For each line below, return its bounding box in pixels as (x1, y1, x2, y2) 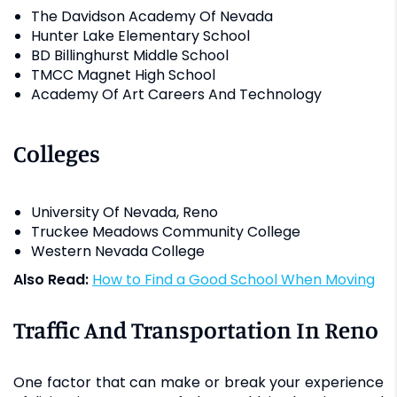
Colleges (13, 138, 100, 167)
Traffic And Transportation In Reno (13, 315, 378, 344)
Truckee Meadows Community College (31, 221, 300, 242)
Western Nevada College (31, 240, 205, 261)
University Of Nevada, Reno (31, 201, 218, 222)
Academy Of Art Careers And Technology (31, 83, 322, 105)
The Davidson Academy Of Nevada (31, 5, 273, 27)
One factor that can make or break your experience (13, 371, 384, 393)
